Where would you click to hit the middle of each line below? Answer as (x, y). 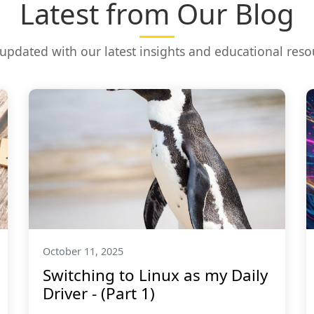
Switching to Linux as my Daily (155, 275)
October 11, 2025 (83, 251)
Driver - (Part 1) (98, 293)
